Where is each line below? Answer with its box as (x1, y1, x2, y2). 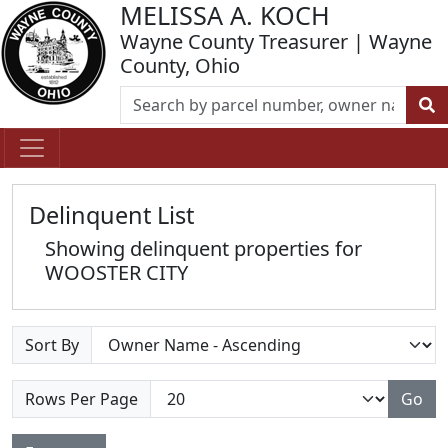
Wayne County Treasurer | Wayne (120, 28, 432, 55)
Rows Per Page (25, 388, 138, 410)
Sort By (25, 334, 79, 356)
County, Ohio (120, 52, 240, 79)
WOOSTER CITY (45, 259, 188, 286)
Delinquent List (29, 199, 194, 231)
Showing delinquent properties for (45, 235, 362, 262)
